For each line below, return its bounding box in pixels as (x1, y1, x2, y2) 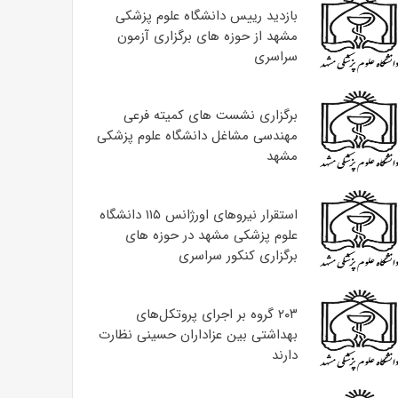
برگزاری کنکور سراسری (178, 244, 298, 267)
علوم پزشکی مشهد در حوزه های (124, 224, 298, 246)
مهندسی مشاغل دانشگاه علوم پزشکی (96, 124, 298, 147)
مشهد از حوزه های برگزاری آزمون (116, 25, 298, 47)
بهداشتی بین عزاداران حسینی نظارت (98, 323, 298, 346)
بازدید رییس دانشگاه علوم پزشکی (115, 4, 298, 27)
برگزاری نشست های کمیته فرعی (123, 104, 298, 126)
